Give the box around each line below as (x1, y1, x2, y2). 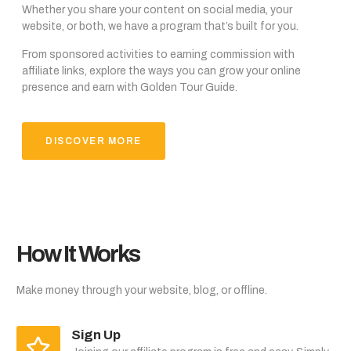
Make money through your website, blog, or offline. (16, 284, 267, 297)
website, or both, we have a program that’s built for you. (22, 20, 299, 33)
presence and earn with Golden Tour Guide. (22, 81, 237, 93)
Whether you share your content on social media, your (22, 4, 292, 16)
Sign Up (71, 327, 121, 342)
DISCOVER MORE (45, 136, 142, 147)
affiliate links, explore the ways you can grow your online (22, 64, 301, 77)
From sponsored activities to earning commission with (22, 48, 295, 60)
